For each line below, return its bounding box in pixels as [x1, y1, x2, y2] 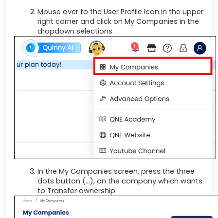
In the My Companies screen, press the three [37, 166, 195, 176]
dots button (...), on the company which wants [37, 176, 202, 186]
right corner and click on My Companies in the [37, 17, 199, 27]
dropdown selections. [37, 26, 114, 36]
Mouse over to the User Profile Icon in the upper [37, 7, 203, 17]
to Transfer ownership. [37, 185, 117, 196]
